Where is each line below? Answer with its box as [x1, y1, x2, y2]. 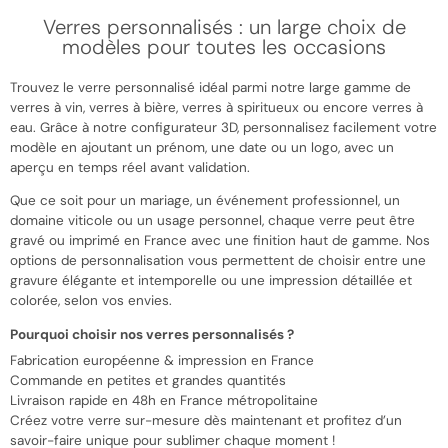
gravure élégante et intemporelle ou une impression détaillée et [10, 272, 412, 290]
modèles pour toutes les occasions [62, 34, 386, 61]
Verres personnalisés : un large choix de [42, 14, 406, 41]
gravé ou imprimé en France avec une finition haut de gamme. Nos [10, 232, 430, 250]
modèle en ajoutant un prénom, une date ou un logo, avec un [10, 138, 394, 156]
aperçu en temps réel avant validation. [10, 158, 250, 176]
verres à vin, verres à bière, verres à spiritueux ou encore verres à [10, 98, 423, 116]
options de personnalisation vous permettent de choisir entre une [10, 252, 426, 270]
